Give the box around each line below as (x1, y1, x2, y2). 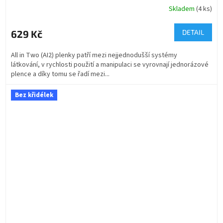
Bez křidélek (15, 91, 53, 100)
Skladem (169, 3, 196, 14)
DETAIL (182, 28, 204, 37)
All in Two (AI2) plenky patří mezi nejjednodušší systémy (11, 50, 177, 61)
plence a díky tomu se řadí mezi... (11, 69, 110, 80)
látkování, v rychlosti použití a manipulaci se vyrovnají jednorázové (11, 60, 209, 70)
